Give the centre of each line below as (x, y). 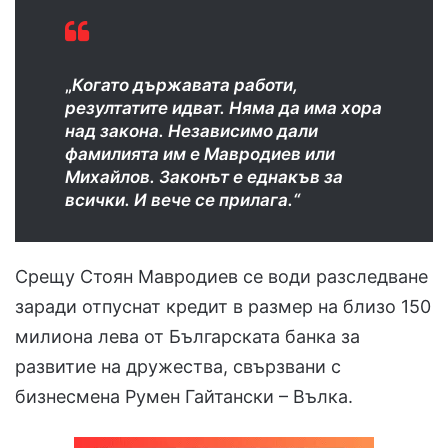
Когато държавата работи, (185, 84)
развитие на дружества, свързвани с (178, 366)
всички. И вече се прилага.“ (182, 199)
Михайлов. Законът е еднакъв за (204, 176)
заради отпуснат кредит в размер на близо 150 (223, 306)
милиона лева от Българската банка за (187, 336)
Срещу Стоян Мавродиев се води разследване (221, 276)
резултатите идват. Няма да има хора (223, 107)
